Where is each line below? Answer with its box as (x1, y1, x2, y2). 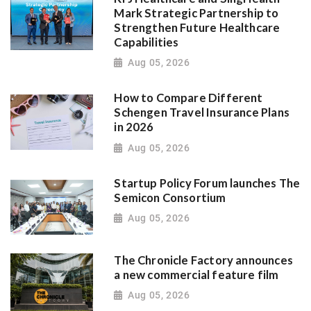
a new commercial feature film (114, 267, 279, 282)
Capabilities (114, 35, 179, 49)
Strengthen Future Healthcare (114, 20, 280, 35)
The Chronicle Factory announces (114, 253, 293, 267)
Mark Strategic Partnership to (114, 6, 279, 20)
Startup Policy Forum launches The (114, 176, 301, 190)
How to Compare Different (114, 91, 263, 106)
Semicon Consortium (114, 190, 226, 205)
